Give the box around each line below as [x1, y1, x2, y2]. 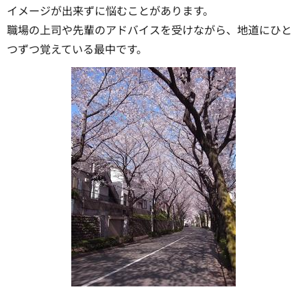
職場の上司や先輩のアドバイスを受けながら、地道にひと [7, 21, 292, 38]
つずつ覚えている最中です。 [7, 40, 147, 57]
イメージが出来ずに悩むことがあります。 [7, 1, 214, 19]
